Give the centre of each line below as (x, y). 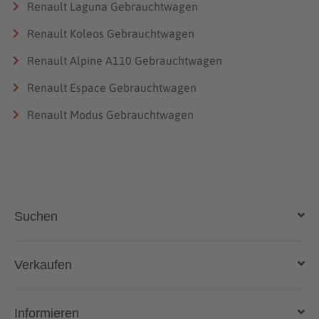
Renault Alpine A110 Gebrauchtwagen (125, 60)
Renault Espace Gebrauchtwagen (112, 87)
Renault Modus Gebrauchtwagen (110, 114)
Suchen (36, 216)
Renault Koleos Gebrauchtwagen (111, 33)
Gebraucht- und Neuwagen (109, 277)
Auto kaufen (69, 262)
